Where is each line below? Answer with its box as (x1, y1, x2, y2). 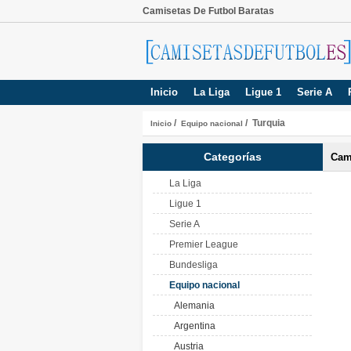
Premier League (169, 239, 238, 250)
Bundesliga (169, 259, 218, 270)
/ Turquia (243, 118, 285, 128)
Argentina (169, 320, 215, 331)
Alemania (169, 300, 215, 311)
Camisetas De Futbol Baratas (143, 5, 274, 16)
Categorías (204, 150, 262, 163)
